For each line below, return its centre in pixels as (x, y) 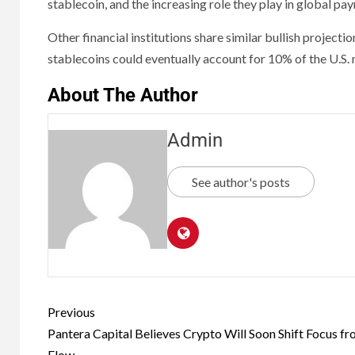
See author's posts (241, 182)
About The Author (123, 95)
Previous (71, 312)
